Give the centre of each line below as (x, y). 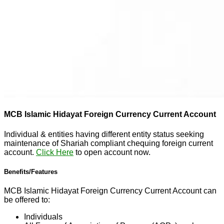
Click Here (55, 152)
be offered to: (27, 199)
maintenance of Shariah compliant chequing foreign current (108, 143)
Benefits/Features (31, 171)
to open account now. (112, 152)
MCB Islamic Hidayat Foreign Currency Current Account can (110, 190)
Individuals (43, 216)
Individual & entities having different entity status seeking (104, 134)
